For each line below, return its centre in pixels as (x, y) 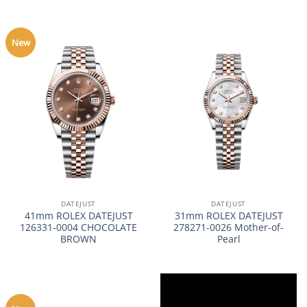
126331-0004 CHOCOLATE (78, 228)
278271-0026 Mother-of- (229, 228)
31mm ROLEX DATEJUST (229, 216)
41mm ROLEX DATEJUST (78, 216)
